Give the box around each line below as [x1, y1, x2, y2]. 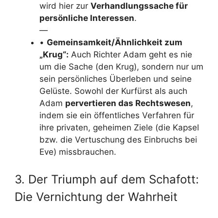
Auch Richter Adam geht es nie [69, 50, 192, 59]
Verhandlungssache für [91, 1, 188, 11]
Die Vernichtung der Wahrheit [15, 189, 178, 204]
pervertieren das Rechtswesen [65, 98, 191, 108]
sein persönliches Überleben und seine [39, 74, 192, 84]
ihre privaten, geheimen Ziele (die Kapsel [39, 123, 199, 132]
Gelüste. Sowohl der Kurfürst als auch [39, 86, 187, 96]
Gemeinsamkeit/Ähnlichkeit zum [47, 37, 182, 47]
